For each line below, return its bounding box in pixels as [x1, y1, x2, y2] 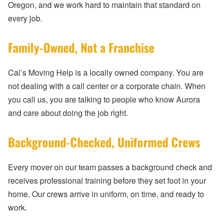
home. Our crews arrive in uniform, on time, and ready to [8, 188, 204, 200]
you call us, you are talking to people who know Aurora [8, 94, 200, 106]
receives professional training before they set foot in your [8, 175, 206, 187]
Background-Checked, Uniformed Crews [8, 133, 200, 151]
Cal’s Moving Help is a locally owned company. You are [8, 67, 204, 79]
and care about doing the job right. [8, 107, 128, 119]
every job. [8, 12, 42, 24]
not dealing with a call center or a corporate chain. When [8, 80, 206, 92]
